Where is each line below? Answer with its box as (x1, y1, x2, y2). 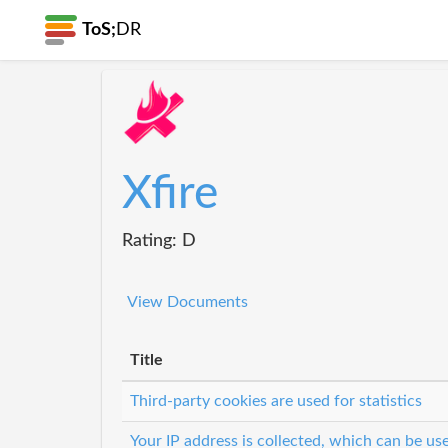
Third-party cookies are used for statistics (130, 393, 422, 409)
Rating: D (122, 231, 196, 250)
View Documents (127, 294, 248, 310)
